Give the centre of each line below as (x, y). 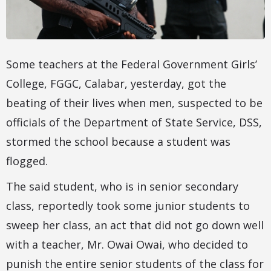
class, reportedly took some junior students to (128, 206)
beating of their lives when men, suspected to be (134, 103)
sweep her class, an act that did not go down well (135, 225)
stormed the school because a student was (118, 142)
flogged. (27, 161)
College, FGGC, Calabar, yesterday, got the (116, 84)
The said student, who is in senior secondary (122, 187)
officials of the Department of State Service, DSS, (134, 122)
